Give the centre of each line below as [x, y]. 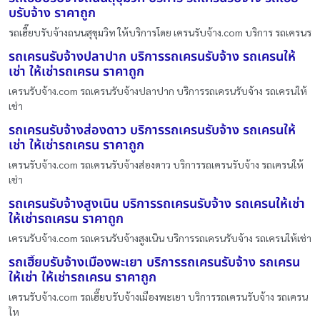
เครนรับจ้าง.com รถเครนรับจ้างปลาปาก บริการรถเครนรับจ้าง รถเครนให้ [158, 90]
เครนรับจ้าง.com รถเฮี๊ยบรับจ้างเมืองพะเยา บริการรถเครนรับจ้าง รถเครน [158, 296]
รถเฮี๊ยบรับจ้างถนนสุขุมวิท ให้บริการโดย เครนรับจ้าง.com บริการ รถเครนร [160, 32]
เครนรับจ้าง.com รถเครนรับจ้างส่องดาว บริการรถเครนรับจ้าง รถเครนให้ [156, 164]
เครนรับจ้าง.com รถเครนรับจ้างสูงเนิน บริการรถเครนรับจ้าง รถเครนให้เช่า [160, 237]
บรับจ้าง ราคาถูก [52, 13]
